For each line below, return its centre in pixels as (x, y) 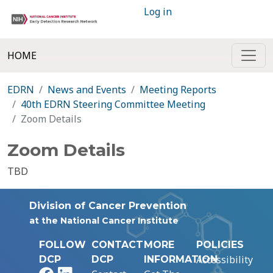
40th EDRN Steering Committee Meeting (113, 104)
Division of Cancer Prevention (108, 206)
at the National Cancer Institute (104, 221)
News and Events (87, 90)
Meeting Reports (178, 90)
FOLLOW (62, 245)
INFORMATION (181, 259)
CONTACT (117, 245)
